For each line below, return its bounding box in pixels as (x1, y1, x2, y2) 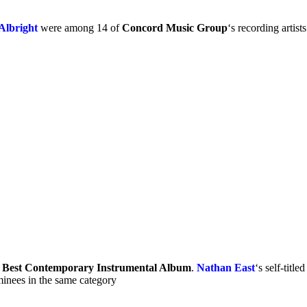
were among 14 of (38, 21, 122, 34)
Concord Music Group (122, 21, 228, 34)
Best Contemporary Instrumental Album (2, 261, 191, 273)
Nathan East (197, 261, 255, 273)
